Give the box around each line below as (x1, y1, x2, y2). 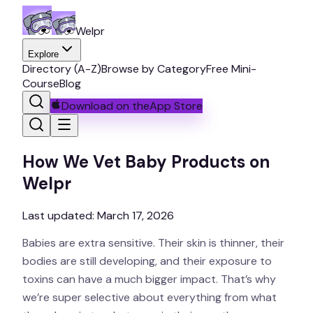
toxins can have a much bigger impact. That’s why (22, 271, 276, 286)
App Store (150, 99, 203, 113)
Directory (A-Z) (22, 61, 101, 76)
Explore (28, 49, 59, 59)
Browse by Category (101, 61, 206, 76)
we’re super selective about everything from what (22, 289, 277, 305)
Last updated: (22, 208, 97, 223)
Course (22, 76, 59, 91)
